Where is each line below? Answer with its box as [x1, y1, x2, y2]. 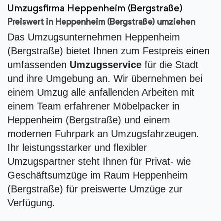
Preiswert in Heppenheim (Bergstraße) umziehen [7, 18, 195, 27]
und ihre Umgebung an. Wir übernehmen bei [7, 73, 202, 84]
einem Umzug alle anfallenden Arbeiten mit [7, 87, 194, 98]
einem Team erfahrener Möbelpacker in [7, 101, 180, 111]
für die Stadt [142, 59, 198, 70]
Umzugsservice [70, 59, 142, 70]
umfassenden [7, 59, 70, 70]
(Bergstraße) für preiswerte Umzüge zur [7, 184, 183, 194]
